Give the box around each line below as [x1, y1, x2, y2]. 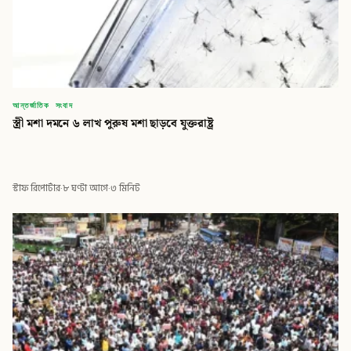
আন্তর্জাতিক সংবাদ [13, 97, 74, 112]
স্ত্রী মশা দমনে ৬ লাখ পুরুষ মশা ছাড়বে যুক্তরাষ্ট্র [13, 114, 214, 133]
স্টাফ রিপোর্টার [13, 180, 60, 196]
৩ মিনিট [110, 180, 140, 196]
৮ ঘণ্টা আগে [63, 180, 108, 196]
